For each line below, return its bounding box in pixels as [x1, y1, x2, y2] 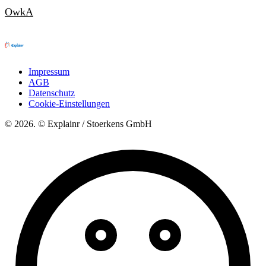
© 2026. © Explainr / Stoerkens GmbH [5, 118, 152, 129]
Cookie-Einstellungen [28, 98, 110, 109]
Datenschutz [28, 87, 75, 98]
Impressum [28, 66, 69, 77]
